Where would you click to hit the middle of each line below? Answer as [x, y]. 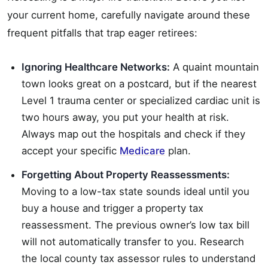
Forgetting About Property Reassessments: [126, 174]
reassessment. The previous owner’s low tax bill [135, 225]
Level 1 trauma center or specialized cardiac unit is [141, 100]
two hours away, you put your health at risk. [125, 117]
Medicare [142, 150]
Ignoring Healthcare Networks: [96, 67]
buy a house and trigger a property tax [112, 208]
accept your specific [71, 150]
